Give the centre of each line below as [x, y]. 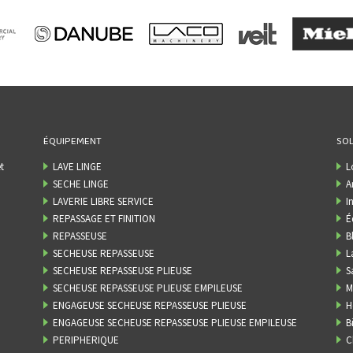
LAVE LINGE [77, 167]
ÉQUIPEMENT [72, 142]
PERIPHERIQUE [86, 340]
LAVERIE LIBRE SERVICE [103, 202]
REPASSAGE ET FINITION [104, 219]
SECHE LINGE [81, 184]
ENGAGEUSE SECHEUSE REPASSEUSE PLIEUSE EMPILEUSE [175, 323]
